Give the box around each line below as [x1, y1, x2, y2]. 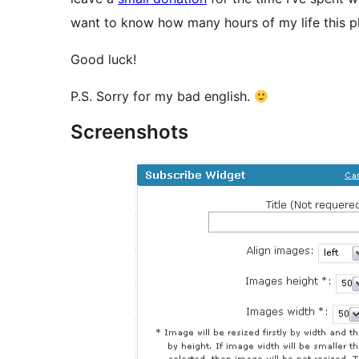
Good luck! [71, 51, 136, 68]
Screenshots [71, 120, 188, 144]
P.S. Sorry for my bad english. [71, 88, 254, 105]
